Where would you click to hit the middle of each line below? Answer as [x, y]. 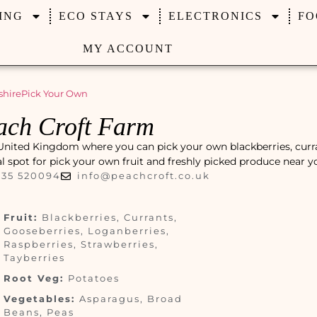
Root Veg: [36, 278]
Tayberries [35, 258]
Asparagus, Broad [131, 299]
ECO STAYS [96, 16]
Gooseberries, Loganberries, [87, 231]
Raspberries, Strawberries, [81, 244]
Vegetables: [42, 299]
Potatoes [94, 278]
